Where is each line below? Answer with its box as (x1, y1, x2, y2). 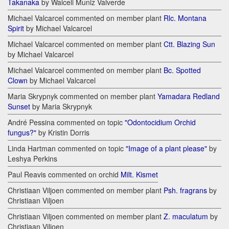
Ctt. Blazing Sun (164, 39, 215, 50)
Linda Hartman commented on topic (8, 143, 126, 154)
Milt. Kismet (121, 169, 158, 180)
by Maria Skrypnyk (30, 101, 92, 112)
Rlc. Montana (164, 13, 207, 24)
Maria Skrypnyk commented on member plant (8, 91, 157, 102)
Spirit (8, 23, 24, 34)
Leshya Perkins (8, 153, 57, 164)
